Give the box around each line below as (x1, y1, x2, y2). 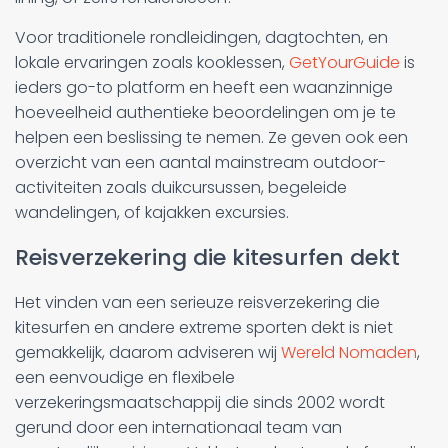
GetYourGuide (289, 50, 400, 74)
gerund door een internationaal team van (15, 415, 342, 439)
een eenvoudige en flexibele (15, 365, 235, 389)
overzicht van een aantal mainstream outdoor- (15, 150, 386, 174)
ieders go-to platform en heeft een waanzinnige (15, 75, 393, 99)
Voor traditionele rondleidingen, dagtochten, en (15, 25, 388, 49)
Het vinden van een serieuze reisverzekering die (15, 290, 380, 314)
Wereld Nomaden (281, 340, 417, 364)
